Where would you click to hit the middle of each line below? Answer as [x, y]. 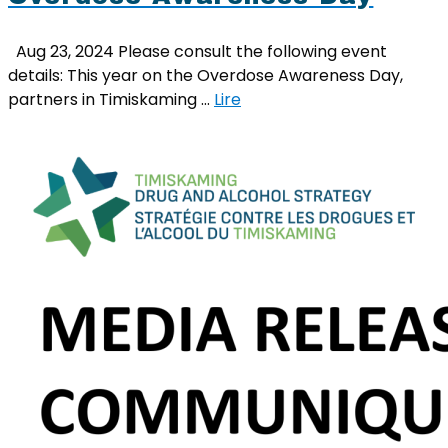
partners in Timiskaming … [111, 100]
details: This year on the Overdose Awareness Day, [205, 76]
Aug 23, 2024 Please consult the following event [197, 52]
